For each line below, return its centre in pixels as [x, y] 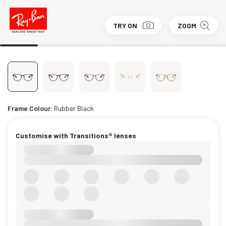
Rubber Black [74, 108]
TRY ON [125, 25]
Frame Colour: [31, 108]
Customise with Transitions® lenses [76, 135]
